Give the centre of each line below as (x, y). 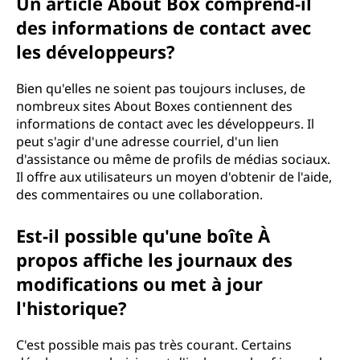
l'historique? (72, 308)
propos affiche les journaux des (154, 260)
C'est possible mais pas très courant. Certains (154, 345)
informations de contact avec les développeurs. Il (165, 124)
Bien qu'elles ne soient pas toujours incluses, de (161, 88)
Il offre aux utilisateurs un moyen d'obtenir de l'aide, (174, 177)
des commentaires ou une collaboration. (139, 194)
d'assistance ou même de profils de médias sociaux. (173, 159)
